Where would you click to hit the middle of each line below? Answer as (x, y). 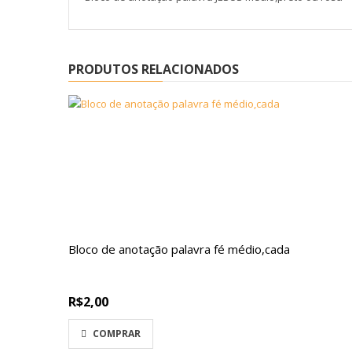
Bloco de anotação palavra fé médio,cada (179, 249)
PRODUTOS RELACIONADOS (154, 69)
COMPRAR (117, 334)
